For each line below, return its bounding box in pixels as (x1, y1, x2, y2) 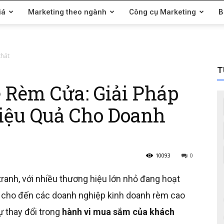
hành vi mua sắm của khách (62, 206, 174, 217)
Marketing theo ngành (28, 7, 106, 16)
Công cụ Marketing (129, 7, 196, 16)
